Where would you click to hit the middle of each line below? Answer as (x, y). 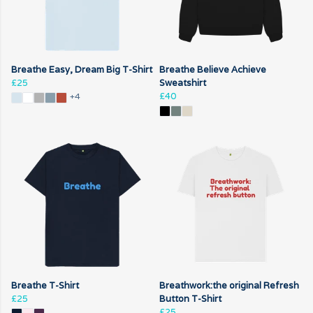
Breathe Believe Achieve (213, 69)
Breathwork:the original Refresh (229, 285)
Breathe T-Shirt (45, 285)
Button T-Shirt (190, 298)
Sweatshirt (183, 82)
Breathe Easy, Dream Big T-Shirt (82, 69)
